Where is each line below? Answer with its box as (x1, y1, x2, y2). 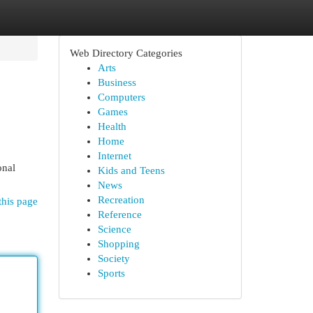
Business (97, 77, 136, 88)
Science (97, 224, 131, 235)
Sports (97, 268, 125, 279)
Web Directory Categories (69, 48, 182, 59)
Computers (97, 92, 145, 103)
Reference (97, 209, 142, 220)
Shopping (97, 238, 140, 249)
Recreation (97, 194, 145, 205)
